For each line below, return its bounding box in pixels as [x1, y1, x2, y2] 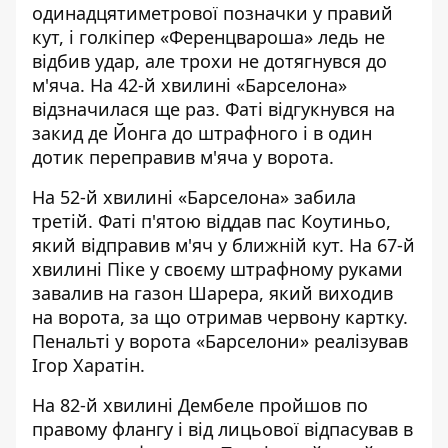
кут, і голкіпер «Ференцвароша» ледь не [32, 25, 385, 49]
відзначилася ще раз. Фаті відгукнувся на [32, 97, 395, 121]
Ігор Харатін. [32, 353, 145, 377]
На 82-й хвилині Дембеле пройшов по [32, 393, 368, 417]
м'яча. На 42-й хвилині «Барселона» [32, 73, 347, 97]
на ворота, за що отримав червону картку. [32, 305, 408, 329]
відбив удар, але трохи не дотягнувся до [32, 49, 387, 73]
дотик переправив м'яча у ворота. [32, 145, 334, 169]
